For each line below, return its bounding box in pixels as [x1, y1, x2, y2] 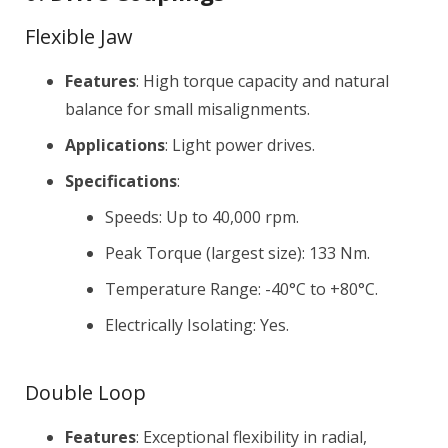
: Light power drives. [165, 134, 315, 156]
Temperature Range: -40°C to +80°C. [105, 278, 378, 300]
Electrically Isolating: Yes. [105, 314, 289, 336]
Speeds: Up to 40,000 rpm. [105, 206, 299, 228]
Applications [65, 134, 165, 156]
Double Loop [25, 379, 146, 406]
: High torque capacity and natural [136, 70, 389, 92]
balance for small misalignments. [65, 98, 310, 120]
